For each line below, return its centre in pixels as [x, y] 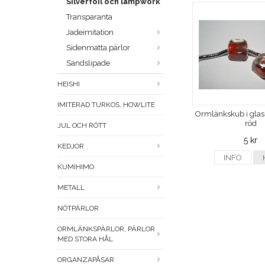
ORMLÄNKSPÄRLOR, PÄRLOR [106, 229]
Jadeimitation [90, 33]
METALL [71, 188]
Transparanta [89, 17]
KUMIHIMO [76, 167]
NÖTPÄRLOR [78, 209]
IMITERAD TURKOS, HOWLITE [106, 105]
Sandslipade [88, 63]
